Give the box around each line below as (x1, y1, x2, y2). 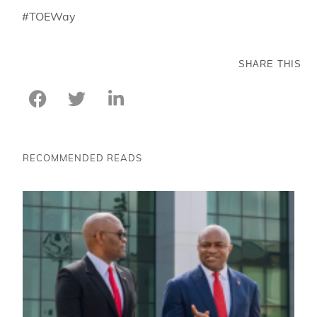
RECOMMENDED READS (23, 151, 143, 163)
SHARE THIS (238, 58, 301, 69)
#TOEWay (22, 9, 76, 24)
